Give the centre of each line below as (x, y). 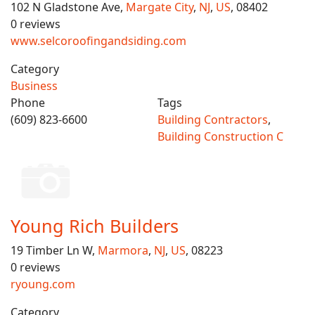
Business (34, 86)
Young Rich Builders (95, 226)
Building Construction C (220, 136)
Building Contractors (213, 120)
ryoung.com (43, 284)
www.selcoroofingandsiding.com (98, 41)
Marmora (123, 250)
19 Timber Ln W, (54, 250)
